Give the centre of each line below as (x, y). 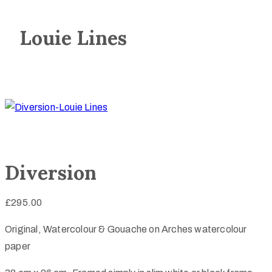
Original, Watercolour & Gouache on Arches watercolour (126, 229)
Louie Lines (73, 38)
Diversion (51, 172)
